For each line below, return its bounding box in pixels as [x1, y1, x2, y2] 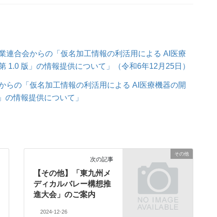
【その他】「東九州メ [33, 169, 111, 178]
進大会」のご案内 [33, 190, 96, 199]
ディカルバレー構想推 [33, 180, 111, 188]
